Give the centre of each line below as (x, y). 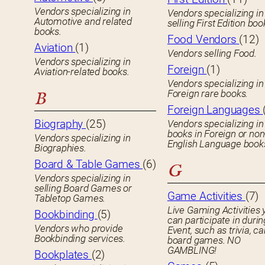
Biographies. (60, 148)
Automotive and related (83, 22)
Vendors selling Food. (212, 54)
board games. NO (197, 240)
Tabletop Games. (70, 198)
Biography (60, 124)
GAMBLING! (192, 251)
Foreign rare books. (208, 94)
